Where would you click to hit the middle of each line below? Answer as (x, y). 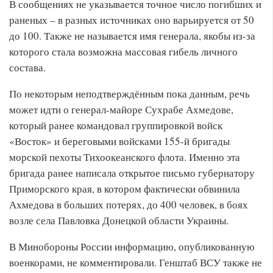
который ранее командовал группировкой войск (116, 125)
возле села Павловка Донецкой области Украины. (119, 220)
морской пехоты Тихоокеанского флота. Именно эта (125, 157)
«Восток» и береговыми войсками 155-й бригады (119, 141)
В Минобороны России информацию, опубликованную (132, 246)
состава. (27, 67)
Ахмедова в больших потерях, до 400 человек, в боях (129, 204)
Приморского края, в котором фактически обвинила (125, 189)
